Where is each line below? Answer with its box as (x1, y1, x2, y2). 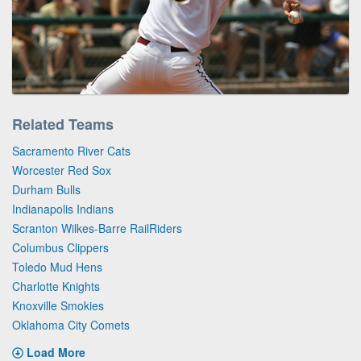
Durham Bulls (12, 180, 81, 197)
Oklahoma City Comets (12, 316, 130, 333)
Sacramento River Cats (12, 142, 131, 159)
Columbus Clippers (12, 239, 109, 255)
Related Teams (12, 113, 114, 135)
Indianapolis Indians (12, 200, 114, 217)
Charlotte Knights (12, 277, 100, 294)
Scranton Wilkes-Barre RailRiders (12, 219, 182, 236)
